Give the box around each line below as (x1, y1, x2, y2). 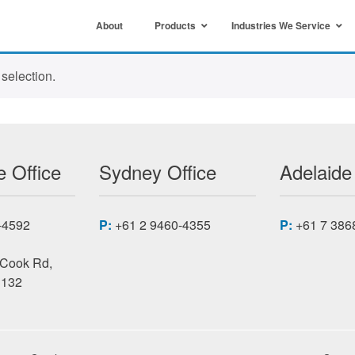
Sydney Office (99, 158, 216, 185)
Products (155, 18, 197, 32)
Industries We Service (231, 18, 331, 32)
